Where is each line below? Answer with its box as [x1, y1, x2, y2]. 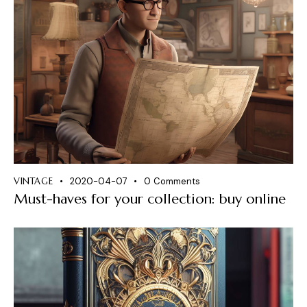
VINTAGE [14, 175, 53, 187]
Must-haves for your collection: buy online [14, 190, 286, 208]
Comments [153, 175, 200, 187]
